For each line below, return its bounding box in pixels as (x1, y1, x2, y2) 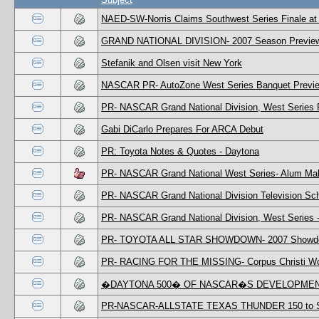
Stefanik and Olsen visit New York (101, 57, 242, 68)
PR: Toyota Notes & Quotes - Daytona (101, 145, 259, 157)
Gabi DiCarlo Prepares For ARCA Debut (101, 123, 263, 135)
